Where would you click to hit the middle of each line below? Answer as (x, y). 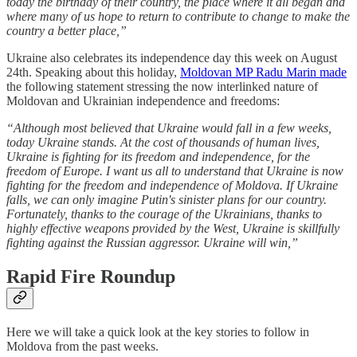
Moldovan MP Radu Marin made (263, 73)
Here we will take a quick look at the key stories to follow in (158, 332)
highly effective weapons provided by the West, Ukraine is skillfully (173, 229)
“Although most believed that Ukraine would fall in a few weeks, (169, 128)
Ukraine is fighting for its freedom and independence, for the (158, 157)
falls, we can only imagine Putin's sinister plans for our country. (167, 200)
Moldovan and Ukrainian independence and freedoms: (143, 101)
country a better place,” (67, 31)
